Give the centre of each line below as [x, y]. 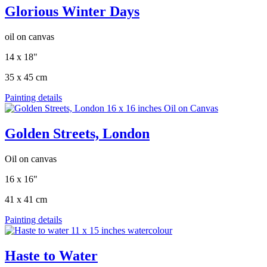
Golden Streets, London [77, 133]
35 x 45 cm [26, 77]
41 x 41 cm [26, 199]
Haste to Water [51, 255]
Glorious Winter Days [72, 12]
